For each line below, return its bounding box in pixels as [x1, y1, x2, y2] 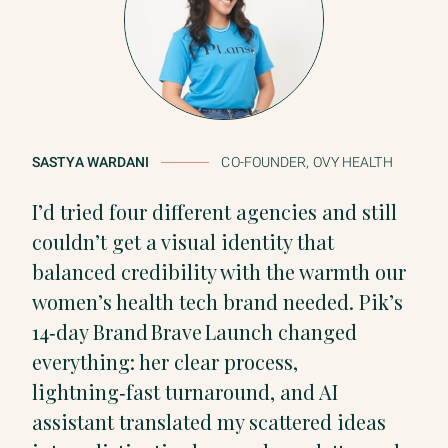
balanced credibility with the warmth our [32, 257, 406, 285]
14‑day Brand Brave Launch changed [32, 317, 357, 345]
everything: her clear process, [32, 347, 298, 375]
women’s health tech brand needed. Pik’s [32, 287, 403, 315]
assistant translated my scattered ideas [32, 407, 386, 435]
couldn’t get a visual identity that [32, 227, 334, 255]
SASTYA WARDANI [32, 153, 150, 171]
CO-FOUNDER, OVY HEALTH [221, 153, 393, 171]
